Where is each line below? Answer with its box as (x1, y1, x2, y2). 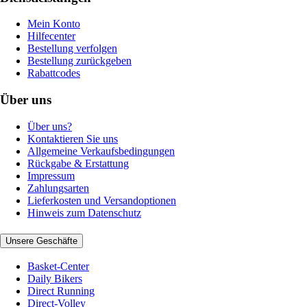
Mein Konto (27, 18, 80, 30)
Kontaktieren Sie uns (27, 132, 118, 145)
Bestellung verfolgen (27, 42, 117, 55)
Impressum (27, 169, 75, 182)
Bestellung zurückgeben (27, 55, 132, 67)
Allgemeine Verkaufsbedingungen (27, 145, 175, 157)
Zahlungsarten (27, 182, 89, 194)
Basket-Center (27, 260, 89, 273)
